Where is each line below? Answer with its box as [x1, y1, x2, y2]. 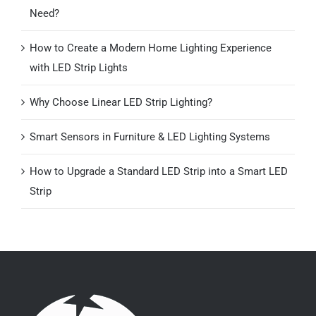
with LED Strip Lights [30, 61, 128, 75]
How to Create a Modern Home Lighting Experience [30, 42, 272, 55]
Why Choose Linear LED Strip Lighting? [30, 96, 212, 109]
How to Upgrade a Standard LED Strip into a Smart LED [30, 165, 288, 178]
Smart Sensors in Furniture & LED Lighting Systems [30, 130, 270, 144]
